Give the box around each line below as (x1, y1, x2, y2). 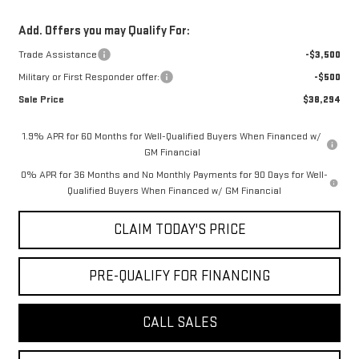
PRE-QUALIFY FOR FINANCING (89, 267, 270, 284)
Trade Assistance (18, 47, 97, 61)
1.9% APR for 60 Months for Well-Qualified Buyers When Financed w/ (22, 129, 322, 143)
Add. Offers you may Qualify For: (18, 22, 190, 38)
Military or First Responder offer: (18, 70, 159, 83)
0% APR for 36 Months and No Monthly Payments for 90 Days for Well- (20, 167, 328, 181)
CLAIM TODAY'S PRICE (113, 220, 246, 238)
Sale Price (18, 92, 64, 106)
